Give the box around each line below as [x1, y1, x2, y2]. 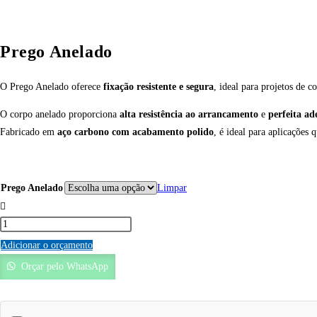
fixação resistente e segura [103, 81, 214, 92]
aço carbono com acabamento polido [57, 127, 214, 137]
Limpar [157, 183, 187, 193]
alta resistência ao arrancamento [120, 109, 261, 120]
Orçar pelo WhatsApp [21, 261, 108, 272]
